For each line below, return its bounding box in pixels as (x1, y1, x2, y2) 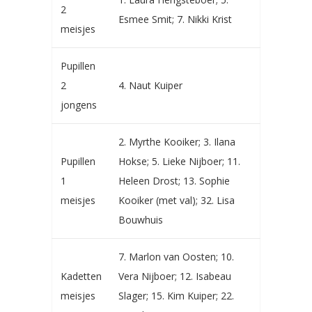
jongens (61, 98, 97, 111)
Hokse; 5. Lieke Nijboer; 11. (118, 155, 240, 168)
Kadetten (61, 270, 102, 283)
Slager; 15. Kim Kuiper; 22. (118, 289, 234, 302)
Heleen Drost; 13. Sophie (118, 174, 230, 187)
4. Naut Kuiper (118, 79, 182, 92)
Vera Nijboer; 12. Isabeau (118, 270, 231, 283)
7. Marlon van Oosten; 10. (118, 250, 234, 263)
